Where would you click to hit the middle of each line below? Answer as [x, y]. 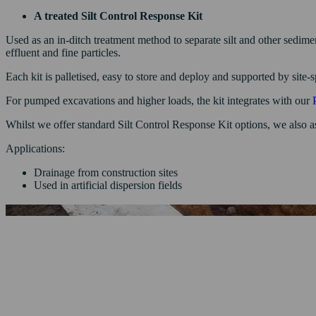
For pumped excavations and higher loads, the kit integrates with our [159, 100]
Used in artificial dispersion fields [108, 185]
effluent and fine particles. [63, 52]
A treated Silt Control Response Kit [118, 16]
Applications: [35, 148]
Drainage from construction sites [106, 172]
